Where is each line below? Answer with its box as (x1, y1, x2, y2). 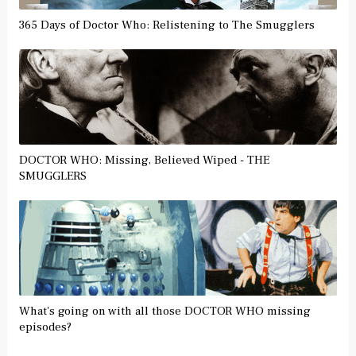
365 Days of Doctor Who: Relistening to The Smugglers (18, 17, 315, 33)
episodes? (18, 319, 72, 335)
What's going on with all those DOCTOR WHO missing (18, 303, 311, 319)
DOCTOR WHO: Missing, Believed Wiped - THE (18, 152, 269, 168)
